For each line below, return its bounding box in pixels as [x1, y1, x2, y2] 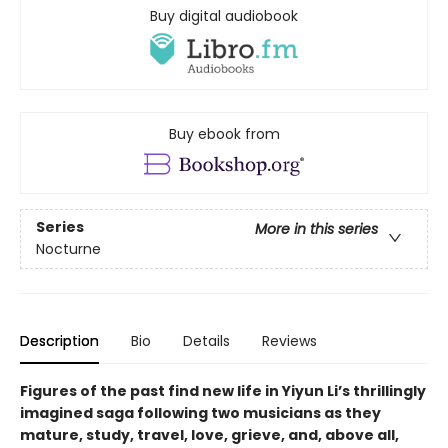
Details [183, 330, 230, 351]
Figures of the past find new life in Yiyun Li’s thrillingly [20, 380, 426, 401]
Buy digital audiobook [150, 5, 298, 26]
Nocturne [36, 239, 101, 260]
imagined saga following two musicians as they [20, 402, 381, 423]
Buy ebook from [168, 123, 280, 144]
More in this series [255, 219, 378, 240]
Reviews [262, 330, 317, 351]
